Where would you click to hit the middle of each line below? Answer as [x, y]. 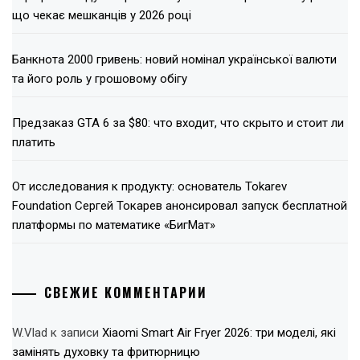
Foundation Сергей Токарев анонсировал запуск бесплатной [180, 206]
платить [34, 143]
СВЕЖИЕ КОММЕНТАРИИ [126, 292]
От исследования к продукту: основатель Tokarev [149, 187]
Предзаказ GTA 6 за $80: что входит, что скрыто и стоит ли [178, 123]
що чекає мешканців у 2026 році [102, 16]
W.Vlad [30, 332]
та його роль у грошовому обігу [100, 79]
